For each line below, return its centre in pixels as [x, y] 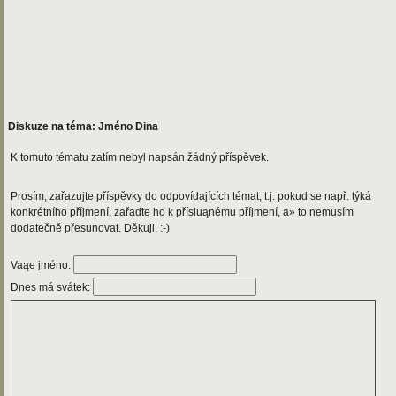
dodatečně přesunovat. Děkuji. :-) [90, 228]
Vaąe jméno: [42, 265]
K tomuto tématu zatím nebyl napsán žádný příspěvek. [140, 157]
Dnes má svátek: [52, 287]
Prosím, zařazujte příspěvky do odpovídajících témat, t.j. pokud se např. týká [191, 196]
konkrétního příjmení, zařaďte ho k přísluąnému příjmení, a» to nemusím [182, 212]
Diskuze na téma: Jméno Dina [83, 126]
